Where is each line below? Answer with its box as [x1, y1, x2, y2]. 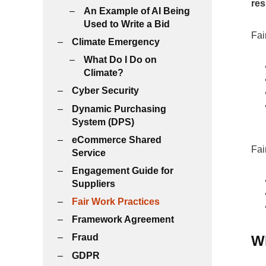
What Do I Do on [84, 55, 157, 65]
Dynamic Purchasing [72, 103, 166, 114]
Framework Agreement [72, 214, 174, 225]
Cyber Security [72, 85, 139, 96]
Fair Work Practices [72, 197, 160, 207]
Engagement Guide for [72, 165, 173, 176]
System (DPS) [72, 116, 134, 127]
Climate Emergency [72, 36, 160, 47]
